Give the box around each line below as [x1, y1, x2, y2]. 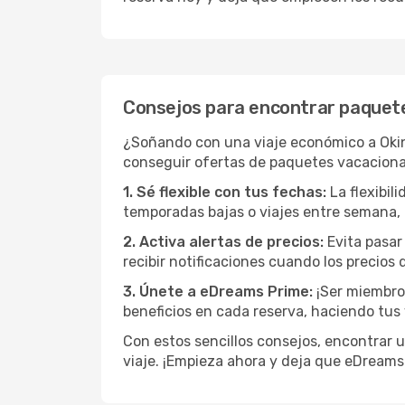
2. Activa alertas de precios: [123, 233, 324, 250]
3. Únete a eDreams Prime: [123, 283, 313, 300]
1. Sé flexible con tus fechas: [123, 184, 326, 201]
